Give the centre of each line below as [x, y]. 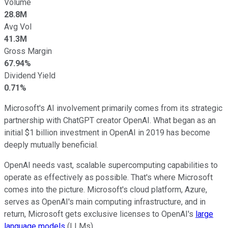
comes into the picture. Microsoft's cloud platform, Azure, [106, 189]
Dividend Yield [30, 75]
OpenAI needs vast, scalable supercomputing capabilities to [111, 165]
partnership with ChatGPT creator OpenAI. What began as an [110, 120]
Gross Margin [28, 51]
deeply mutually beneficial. [51, 145]
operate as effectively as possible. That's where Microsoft [108, 177]
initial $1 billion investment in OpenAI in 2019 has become [107, 132]
